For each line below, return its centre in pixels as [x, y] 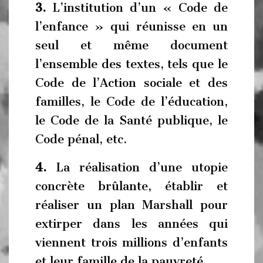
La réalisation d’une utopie [137, 167]
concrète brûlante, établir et [131, 186]
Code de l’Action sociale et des [131, 83]
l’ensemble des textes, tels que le [131, 64]
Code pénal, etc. [81, 139]
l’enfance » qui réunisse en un [131, 26]
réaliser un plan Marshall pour [131, 205]
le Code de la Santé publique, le [131, 120]
